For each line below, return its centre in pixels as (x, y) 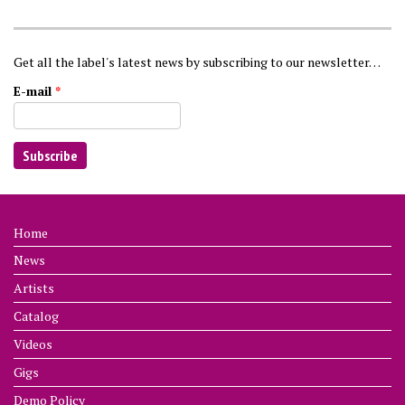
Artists (34, 288)
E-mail (34, 90)
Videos (33, 344)
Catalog (36, 316)
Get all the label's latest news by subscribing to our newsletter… (197, 61)
